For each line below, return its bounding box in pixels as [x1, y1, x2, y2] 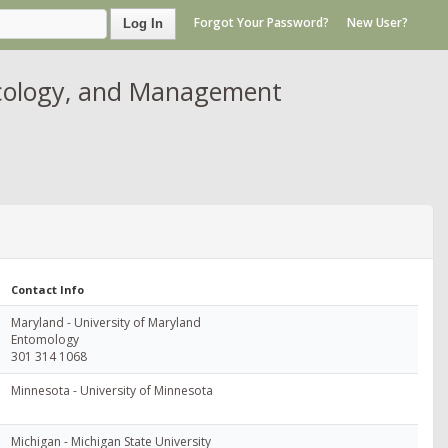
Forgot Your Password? [194, 14, 329, 32]
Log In [123, 16, 163, 31]
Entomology [11, 330, 79, 348]
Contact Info [11, 281, 84, 297]
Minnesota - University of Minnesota [11, 381, 213, 399]
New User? [347, 14, 408, 32]
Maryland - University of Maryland [11, 313, 201, 331]
